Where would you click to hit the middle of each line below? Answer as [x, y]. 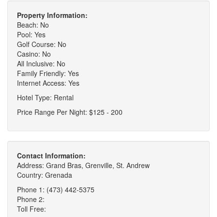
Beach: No [33, 25]
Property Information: [52, 15]
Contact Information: [51, 156]
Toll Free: [31, 209]
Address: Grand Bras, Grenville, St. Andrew [83, 165]
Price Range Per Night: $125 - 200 [70, 112]
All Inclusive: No [41, 64]
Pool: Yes [31, 35]
